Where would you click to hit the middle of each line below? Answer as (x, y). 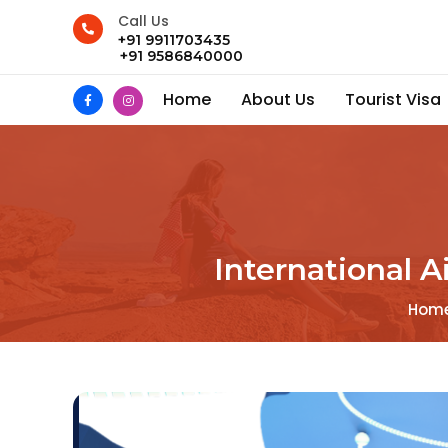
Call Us (143, 21)
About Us (278, 99)
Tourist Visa (393, 99)
